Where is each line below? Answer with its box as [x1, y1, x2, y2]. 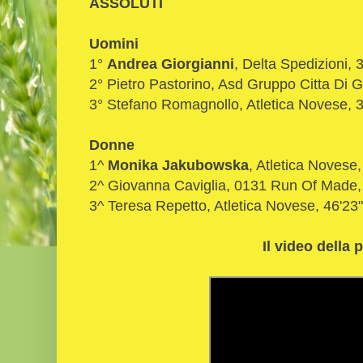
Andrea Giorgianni [107, 54, 234, 72]
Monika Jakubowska [108, 156, 249, 173]
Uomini [89, 34, 139, 52]
